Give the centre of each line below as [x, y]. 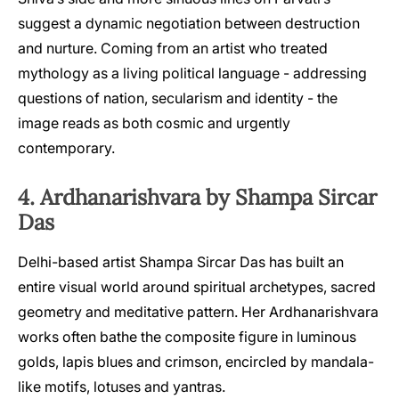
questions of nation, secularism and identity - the [178, 98]
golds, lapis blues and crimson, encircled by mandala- [196, 362]
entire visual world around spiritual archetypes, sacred [197, 287]
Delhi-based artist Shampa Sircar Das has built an [181, 262]
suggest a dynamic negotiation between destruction [189, 24]
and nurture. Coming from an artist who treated [173, 49]
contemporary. [66, 148]
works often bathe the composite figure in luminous [187, 337]
